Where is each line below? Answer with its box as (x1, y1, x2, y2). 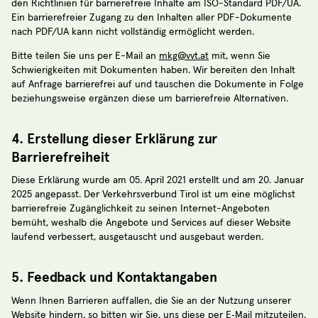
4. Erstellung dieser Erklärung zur (11, 130, 217, 147)
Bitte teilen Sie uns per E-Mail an (11, 50, 159, 61)
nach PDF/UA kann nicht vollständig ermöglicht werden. (11, 26, 254, 37)
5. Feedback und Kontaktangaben (11, 269, 217, 286)
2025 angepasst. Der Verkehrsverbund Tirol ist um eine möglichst (11, 190, 295, 200)
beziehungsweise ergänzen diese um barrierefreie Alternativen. (11, 93, 288, 104)
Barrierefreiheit (11, 148, 109, 165)
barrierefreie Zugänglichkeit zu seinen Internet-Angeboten (11, 204, 270, 214)
